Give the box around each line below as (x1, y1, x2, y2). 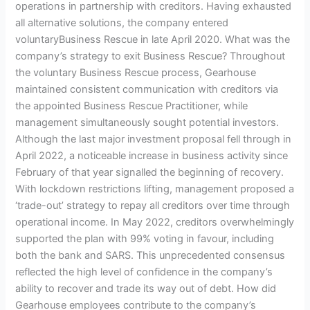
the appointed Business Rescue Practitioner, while (15, 100, 248, 113)
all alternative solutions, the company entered (15, 17, 229, 30)
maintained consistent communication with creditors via (15, 83, 279, 96)
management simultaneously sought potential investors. (15, 116, 280, 129)
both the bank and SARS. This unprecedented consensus (15, 249, 286, 262)
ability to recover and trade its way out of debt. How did (15, 282, 277, 295)
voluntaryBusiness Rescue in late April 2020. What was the (15, 33, 291, 46)
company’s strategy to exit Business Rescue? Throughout (15, 50, 286, 63)
